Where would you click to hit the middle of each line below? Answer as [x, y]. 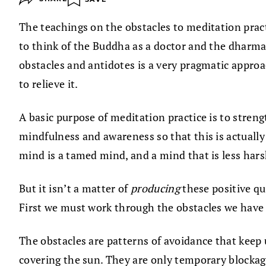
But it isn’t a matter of [75, 189]
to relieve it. [49, 84]
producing [157, 189]
